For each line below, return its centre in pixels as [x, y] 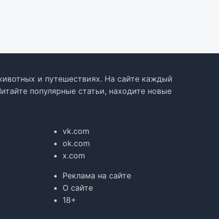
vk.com [76, 131]
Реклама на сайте [97, 175]
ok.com [76, 143]
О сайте [78, 187]
